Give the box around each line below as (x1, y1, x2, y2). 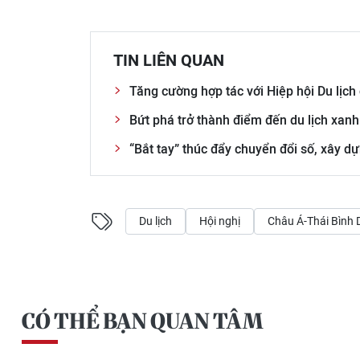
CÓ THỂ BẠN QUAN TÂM (22, 307, 263, 334)
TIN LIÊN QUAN (113, 50, 224, 70)
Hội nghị (199, 214, 240, 227)
